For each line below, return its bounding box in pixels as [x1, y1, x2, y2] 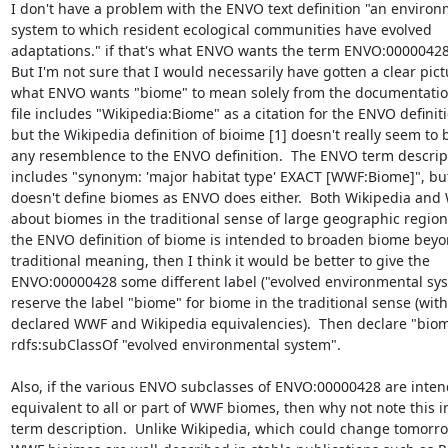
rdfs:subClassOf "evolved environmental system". [10, 335, 341, 354]
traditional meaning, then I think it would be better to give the [10, 251, 434, 270]
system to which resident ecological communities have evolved [10, 20, 436, 39]
